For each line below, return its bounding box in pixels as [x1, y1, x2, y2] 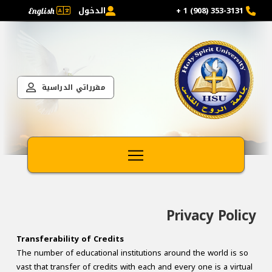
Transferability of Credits [16, 231, 124, 247]
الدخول [78, 2, 106, 18]
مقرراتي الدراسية [42, 80, 105, 94]
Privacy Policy [166, 203, 256, 229]
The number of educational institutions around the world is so [16, 245, 248, 261]
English [28, 5, 55, 16]
